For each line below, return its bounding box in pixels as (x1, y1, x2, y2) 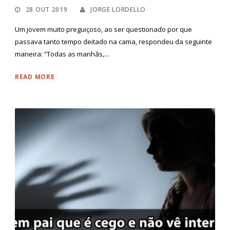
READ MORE (15, 72, 55, 82)
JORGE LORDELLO (90, 5, 146, 14)
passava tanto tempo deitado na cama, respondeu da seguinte (15, 37, 212, 47)
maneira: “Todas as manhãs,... (15, 49, 109, 59)
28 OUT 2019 (25, 5, 68, 14)
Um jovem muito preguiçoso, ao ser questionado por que (15, 25, 192, 34)
